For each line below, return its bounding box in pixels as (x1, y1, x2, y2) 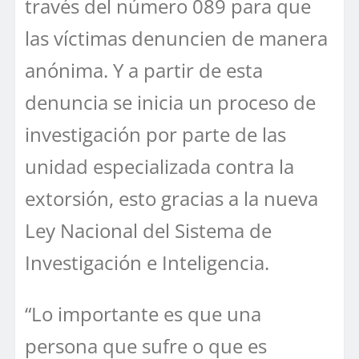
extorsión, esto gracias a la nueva (25, 184, 318, 212)
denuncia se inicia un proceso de (25, 88, 316, 115)
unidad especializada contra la (25, 152, 294, 179)
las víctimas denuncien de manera (25, 24, 328, 51)
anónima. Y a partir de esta (25, 56, 263, 83)
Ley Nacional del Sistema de (25, 216, 272, 244)
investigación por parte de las (25, 120, 286, 147)
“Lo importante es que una (25, 300, 261, 327)
